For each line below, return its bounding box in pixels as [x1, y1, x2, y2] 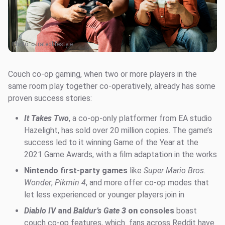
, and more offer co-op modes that [86, 178, 209, 188]
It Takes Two [24, 114, 69, 124]
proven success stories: [8, 93, 92, 103]
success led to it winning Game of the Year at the [24, 138, 198, 148]
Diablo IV [24, 206, 56, 216]
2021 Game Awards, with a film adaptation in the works [24, 150, 217, 160]
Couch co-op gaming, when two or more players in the [8, 69, 197, 79]
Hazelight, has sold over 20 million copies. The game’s [24, 126, 212, 136]
